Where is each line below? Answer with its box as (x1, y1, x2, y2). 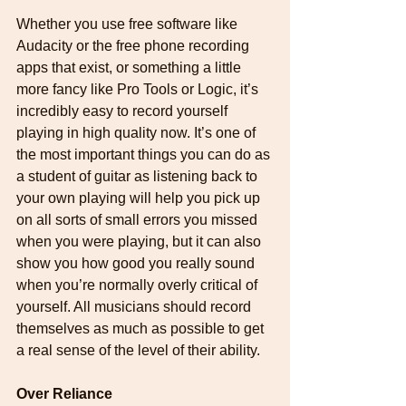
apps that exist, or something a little (16, 59, 245, 75)
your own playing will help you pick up (16, 189, 264, 206)
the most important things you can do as (16, 146, 274, 162)
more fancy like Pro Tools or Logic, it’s (16, 81, 262, 97)
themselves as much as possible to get (16, 320, 267, 336)
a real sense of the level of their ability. (16, 342, 260, 358)
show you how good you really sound (16, 255, 258, 271)
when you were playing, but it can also (16, 233, 265, 249)
